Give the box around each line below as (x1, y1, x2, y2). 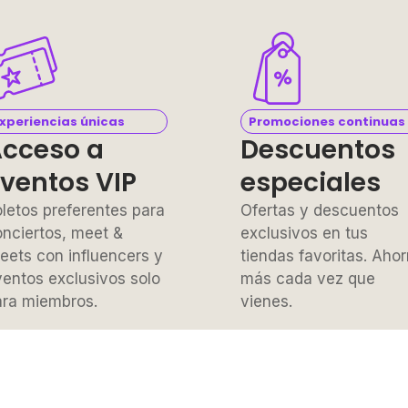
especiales (240, 164, 381, 200)
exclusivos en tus (240, 223, 368, 242)
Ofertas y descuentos (240, 200, 399, 219)
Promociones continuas (249, 112, 405, 130)
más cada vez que (240, 269, 375, 288)
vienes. (240, 291, 292, 311)
